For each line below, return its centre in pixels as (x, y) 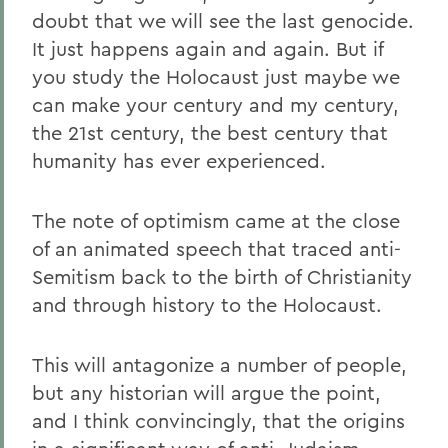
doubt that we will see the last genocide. (223, 20)
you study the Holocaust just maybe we (216, 76)
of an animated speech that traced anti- (216, 248)
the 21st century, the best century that (210, 132)
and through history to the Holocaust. (207, 304)
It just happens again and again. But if (207, 48)
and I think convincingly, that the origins (218, 420)
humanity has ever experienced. (179, 160)
